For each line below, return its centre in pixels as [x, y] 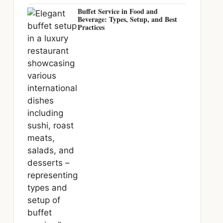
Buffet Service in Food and [117, 11]
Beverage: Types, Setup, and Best [127, 19]
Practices [91, 27]
